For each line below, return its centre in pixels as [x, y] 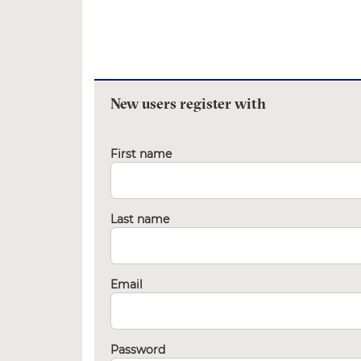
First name [141, 154]
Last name [140, 219]
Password [138, 350]
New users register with [188, 105]
